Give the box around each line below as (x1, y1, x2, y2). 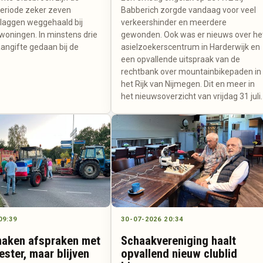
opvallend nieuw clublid (121, 246, 238, 261)
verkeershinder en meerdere (121, 18, 227, 28)
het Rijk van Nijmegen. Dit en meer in (121, 79, 255, 89)
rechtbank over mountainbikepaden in (121, 67, 262, 77)
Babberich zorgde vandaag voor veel (121, 5, 257, 15)
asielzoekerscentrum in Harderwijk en (121, 42, 261, 52)
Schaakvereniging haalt (121, 233, 237, 248)
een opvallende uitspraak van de (121, 55, 241, 65)
